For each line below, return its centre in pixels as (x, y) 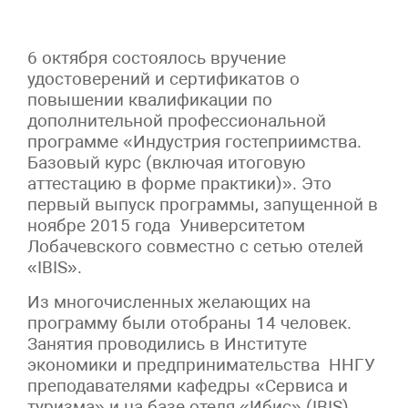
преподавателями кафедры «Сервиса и (188, 385)
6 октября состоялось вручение (157, 57)
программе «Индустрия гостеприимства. (194, 141)
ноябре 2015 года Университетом (166, 225)
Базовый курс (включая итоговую (167, 162)
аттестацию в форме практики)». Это (179, 183)
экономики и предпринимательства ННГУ (201, 364)
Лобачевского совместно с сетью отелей (195, 246)
